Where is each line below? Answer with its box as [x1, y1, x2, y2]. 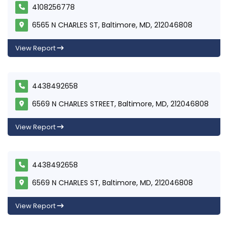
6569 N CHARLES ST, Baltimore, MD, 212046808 [32, 177, 193, 188]
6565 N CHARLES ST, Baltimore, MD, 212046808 [32, 19, 192, 30]
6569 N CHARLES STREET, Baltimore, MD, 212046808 [32, 98, 209, 109]
